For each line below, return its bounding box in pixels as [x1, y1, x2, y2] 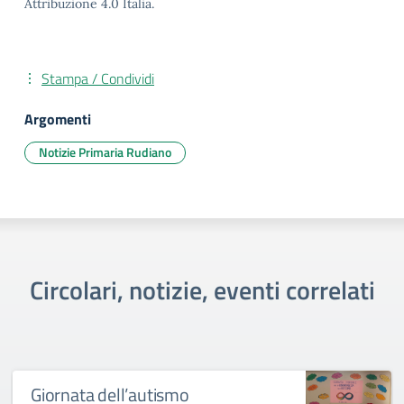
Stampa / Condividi [41, 68, 154, 89]
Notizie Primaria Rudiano [39, 142, 171, 161]
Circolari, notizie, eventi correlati [29, 271, 375, 309]
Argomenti [24, 108, 91, 130]
